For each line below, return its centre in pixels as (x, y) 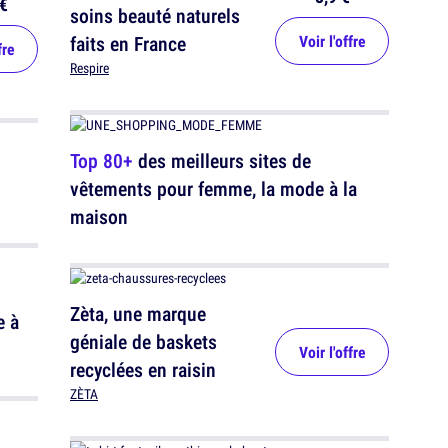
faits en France (128, 44)
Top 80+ (101, 161)
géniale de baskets (143, 342)
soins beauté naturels (155, 16)
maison (99, 217)
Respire (89, 68)
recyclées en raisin (143, 370)
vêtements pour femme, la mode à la (213, 189)
